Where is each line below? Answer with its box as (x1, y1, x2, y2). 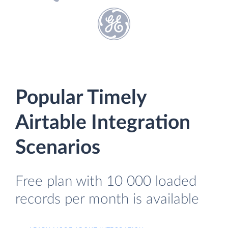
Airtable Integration (15, 113, 190, 133)
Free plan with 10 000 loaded (15, 174, 196, 189)
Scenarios (15, 138, 100, 158)
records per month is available (15, 192, 199, 207)
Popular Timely (15, 88, 147, 108)
